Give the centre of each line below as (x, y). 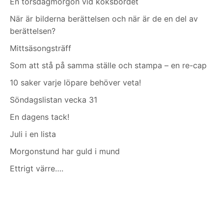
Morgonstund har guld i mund (65, 151)
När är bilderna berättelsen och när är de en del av (104, 18)
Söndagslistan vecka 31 (54, 99)
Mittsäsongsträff (41, 48)
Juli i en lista (33, 134)
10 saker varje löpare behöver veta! (75, 82)
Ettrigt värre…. (37, 168)
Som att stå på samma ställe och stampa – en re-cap (108, 65)
